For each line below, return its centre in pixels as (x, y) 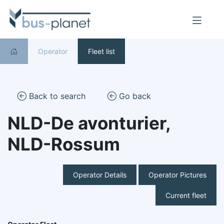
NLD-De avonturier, (89, 123)
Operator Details (100, 175)
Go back (134, 96)
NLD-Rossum (64, 144)
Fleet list (101, 51)
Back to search (56, 96)
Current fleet (186, 195)
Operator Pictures (177, 175)
